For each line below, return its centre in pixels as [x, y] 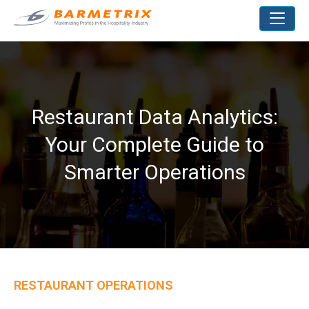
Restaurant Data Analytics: [154, 117]
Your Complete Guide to [154, 144]
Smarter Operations [154, 172]
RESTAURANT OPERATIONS [93, 285]
